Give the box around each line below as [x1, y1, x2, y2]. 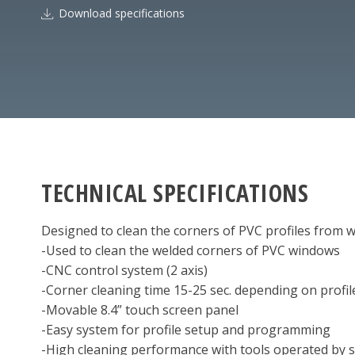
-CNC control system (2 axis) [41, 261, 208, 279]
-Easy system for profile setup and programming [41, 320, 330, 338]
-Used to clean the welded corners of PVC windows [41, 241, 340, 259]
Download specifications [59, 6, 185, 21]
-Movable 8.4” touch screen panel [41, 300, 239, 319]
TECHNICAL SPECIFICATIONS [41, 176, 308, 209]
